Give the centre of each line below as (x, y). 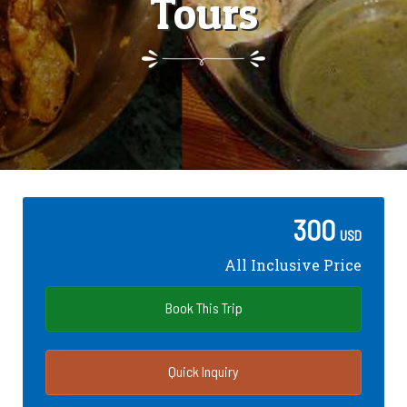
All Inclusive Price (293, 265)
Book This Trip (203, 308)
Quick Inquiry (203, 371)
